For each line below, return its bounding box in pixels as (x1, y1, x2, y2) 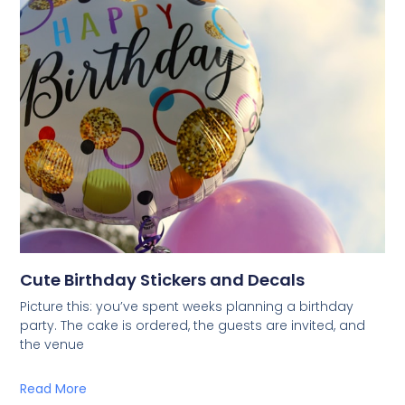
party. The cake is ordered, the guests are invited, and (20, 316, 366, 334)
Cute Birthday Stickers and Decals (20, 268, 306, 291)
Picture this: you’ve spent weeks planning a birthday (20, 297, 354, 316)
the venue (20, 334, 85, 353)
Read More (20, 379, 88, 398)
